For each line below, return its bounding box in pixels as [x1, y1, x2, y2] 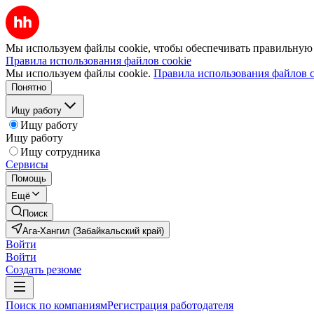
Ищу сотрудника [20, 146, 100, 158]
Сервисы [6, 158, 48, 170]
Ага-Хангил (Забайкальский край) [22, 226, 164, 236]
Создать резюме [6, 264, 81, 275]
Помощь [11, 173, 46, 184]
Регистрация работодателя [107, 299, 233, 311]
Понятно [11, 82, 46, 93]
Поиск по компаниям [6, 299, 107, 311]
